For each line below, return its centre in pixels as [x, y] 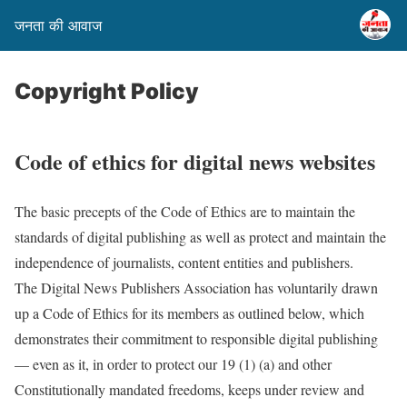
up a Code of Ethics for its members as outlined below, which [189, 313]
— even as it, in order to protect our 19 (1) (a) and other [173, 363]
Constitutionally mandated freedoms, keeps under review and [189, 389]
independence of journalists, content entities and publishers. [184, 262]
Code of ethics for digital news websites [195, 161]
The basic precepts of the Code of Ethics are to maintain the [185, 211]
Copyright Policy [107, 91]
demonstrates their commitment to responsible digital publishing [196, 338]
